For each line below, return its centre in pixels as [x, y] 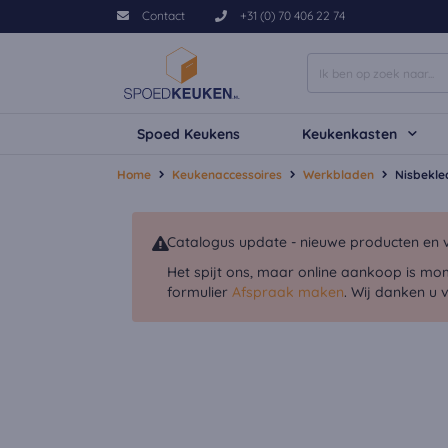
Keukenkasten [350, 134]
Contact [163, 15]
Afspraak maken [288, 292]
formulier [199, 292]
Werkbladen [338, 174]
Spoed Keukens [188, 134]
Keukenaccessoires [227, 174]
